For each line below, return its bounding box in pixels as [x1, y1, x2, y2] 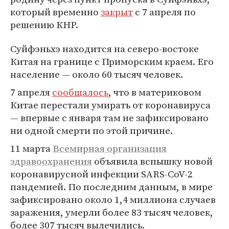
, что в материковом [108, 85, 201, 99]
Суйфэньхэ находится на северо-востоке [10, 42, 199, 55]
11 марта [10, 142, 53, 155]
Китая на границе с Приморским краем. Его [10, 55, 214, 68]
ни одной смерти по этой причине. [10, 124, 173, 137]
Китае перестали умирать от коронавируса [10, 98, 211, 111]
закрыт [101, 5, 133, 18]
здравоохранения [10, 154, 92, 168]
